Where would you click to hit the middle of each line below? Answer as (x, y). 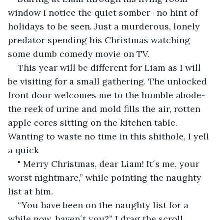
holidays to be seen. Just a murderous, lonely (105, 26)
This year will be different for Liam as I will (110, 67)
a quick (23, 150)
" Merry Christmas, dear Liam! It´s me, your (110, 164)
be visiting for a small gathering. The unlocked (109, 81)
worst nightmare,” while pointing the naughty (106, 177)
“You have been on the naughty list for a (104, 205)
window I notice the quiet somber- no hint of (104, 12)
